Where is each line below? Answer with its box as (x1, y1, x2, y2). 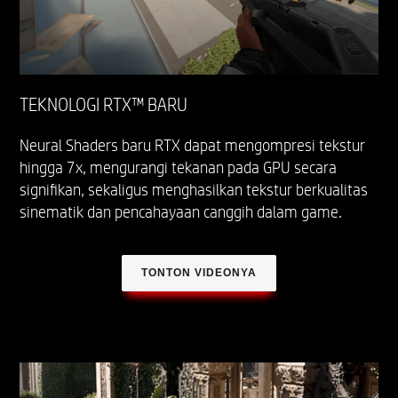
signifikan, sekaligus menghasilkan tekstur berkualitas (20, 179, 369, 201)
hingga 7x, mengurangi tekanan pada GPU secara (20, 156, 338, 179)
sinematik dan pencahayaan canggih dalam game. (20, 201, 343, 223)
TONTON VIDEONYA (141, 266, 257, 279)
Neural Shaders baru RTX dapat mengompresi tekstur (20, 134, 366, 156)
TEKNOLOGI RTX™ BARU (20, 92, 188, 116)
